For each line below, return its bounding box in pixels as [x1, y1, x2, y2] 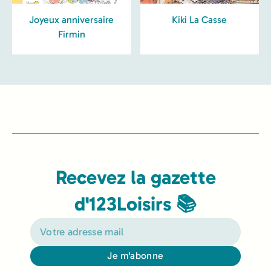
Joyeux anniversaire [29, 13, 114, 25]
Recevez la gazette [55, 165, 216, 189]
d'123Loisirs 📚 [74, 192, 197, 215]
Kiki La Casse [172, 13, 227, 25]
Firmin [57, 28, 85, 40]
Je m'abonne [107, 250, 164, 262]
